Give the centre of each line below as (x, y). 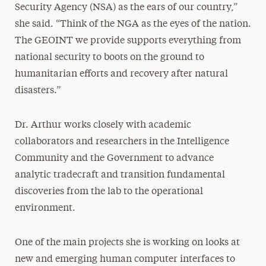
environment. (45, 208)
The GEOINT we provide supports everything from (128, 41)
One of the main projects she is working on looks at (127, 243)
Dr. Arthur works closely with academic (103, 125)
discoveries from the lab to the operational (109, 192)
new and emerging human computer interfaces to (125, 259)
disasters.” (37, 91)
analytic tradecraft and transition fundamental (120, 175)
